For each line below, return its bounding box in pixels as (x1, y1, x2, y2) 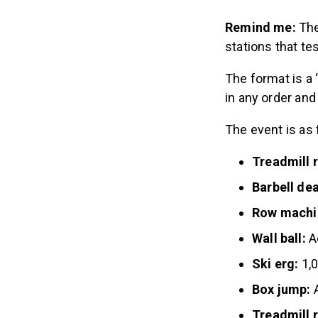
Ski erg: (252, 256, 299, 271)
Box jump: (252, 281, 311, 297)
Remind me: (225, 19, 299, 35)
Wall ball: (252, 230, 309, 246)
